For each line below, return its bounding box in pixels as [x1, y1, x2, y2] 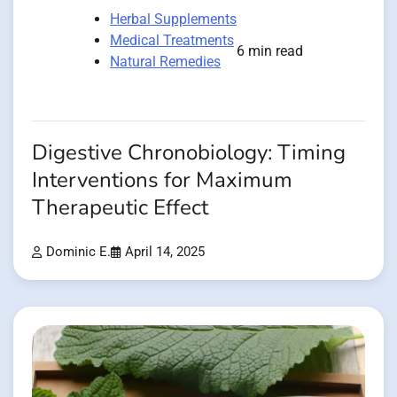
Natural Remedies [110, 52, 221, 70]
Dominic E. [46, 244, 111, 260]
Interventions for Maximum [32, 165, 292, 195]
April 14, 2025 [125, 244, 205, 260]
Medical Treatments [110, 31, 234, 49]
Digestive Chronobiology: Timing [32, 137, 346, 167]
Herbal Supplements [110, 10, 237, 27]
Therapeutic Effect [32, 192, 208, 222]
